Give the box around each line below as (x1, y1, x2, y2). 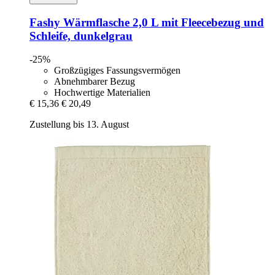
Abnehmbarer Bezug (54, 76, 135, 87)
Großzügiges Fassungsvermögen (54, 65, 180, 76)
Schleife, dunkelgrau (29, 29, 133, 42)
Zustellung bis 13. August (29, 119, 129, 130)
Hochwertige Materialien (54, 87, 150, 98)
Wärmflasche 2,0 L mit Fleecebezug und (60, 15, 264, 29)
